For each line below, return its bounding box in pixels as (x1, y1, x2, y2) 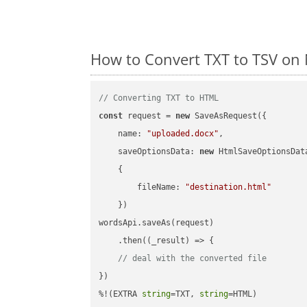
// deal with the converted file (118, 254, 267, 264)
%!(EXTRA (99, 289, 143, 299)
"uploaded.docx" (147, 129, 219, 139)
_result (151, 236, 186, 246)
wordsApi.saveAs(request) (99, 218, 214, 228)
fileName (137, 182, 176, 193)
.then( (99, 236, 147, 246)
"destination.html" (185, 182, 272, 193)
